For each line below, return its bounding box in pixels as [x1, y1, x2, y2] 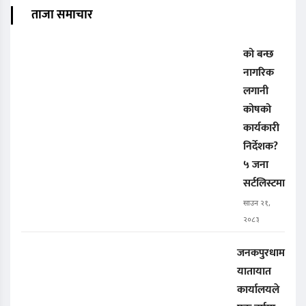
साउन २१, [243, 199, 270, 209]
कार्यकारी [243, 119, 279, 138]
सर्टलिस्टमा [243, 174, 285, 193]
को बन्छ [243, 45, 274, 64]
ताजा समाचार [31, 5, 93, 26]
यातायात [237, 262, 271, 281]
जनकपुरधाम [237, 244, 285, 263]
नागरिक [243, 64, 274, 83]
